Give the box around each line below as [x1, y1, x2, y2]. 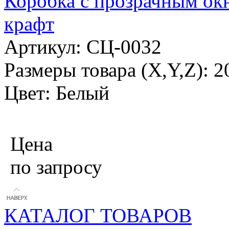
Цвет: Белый [4, 82, 109, 104]
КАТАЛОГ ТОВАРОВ [4, 204, 192, 227]
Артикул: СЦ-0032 [4, 36, 162, 58]
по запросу [10, 156, 102, 178]
